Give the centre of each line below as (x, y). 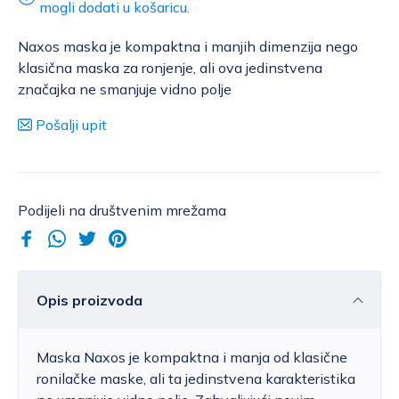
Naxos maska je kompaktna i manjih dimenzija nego (188, 46)
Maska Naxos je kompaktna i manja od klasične (192, 357)
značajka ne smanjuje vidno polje (125, 89)
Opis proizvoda (90, 300)
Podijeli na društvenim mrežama (122, 210)
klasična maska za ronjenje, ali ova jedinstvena (170, 67)
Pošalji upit (71, 124)
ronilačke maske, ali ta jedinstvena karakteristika (196, 378)
